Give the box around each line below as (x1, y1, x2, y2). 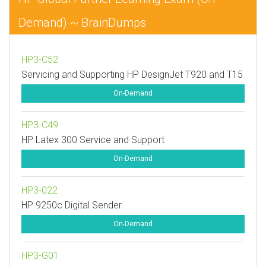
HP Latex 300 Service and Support (21, 134, 164, 145)
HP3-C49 (21, 119, 58, 131)
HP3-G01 (21, 250, 59, 261)
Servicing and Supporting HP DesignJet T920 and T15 (21, 69, 243, 80)
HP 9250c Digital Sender (21, 199, 122, 211)
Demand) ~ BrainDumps (18, 15, 146, 30)
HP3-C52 (21, 54, 58, 65)
